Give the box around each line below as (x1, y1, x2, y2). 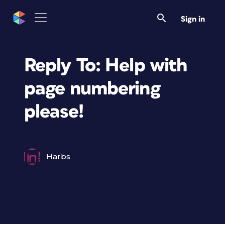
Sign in (181, 15, 205, 23)
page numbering (24, 79, 160, 98)
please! (24, 102, 83, 122)
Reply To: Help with (24, 56, 187, 75)
